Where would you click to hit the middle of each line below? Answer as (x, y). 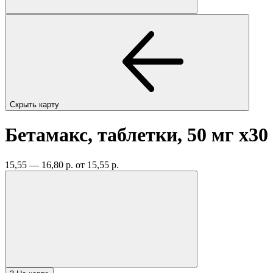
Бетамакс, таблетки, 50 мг (122, 135)
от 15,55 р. (97, 165)
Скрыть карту (36, 104)
